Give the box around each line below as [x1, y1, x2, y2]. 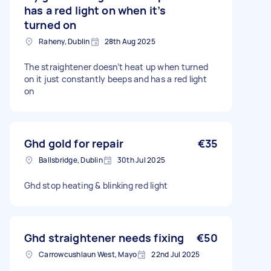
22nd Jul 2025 [151, 249, 200, 260]
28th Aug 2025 [104, 36, 155, 47]
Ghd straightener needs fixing [24, 230, 184, 245]
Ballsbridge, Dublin [39, 155, 103, 165]
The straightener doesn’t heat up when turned [24, 61, 208, 73]
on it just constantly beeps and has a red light [24, 73, 207, 85]
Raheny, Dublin [39, 36, 90, 47]
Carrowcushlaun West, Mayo [39, 249, 137, 260]
